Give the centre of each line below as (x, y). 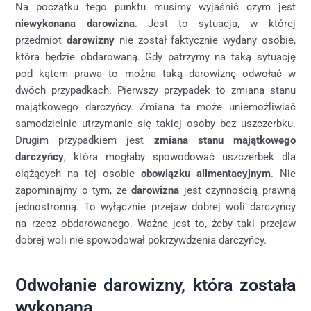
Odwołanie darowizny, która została (155, 285)
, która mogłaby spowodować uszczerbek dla (180, 157)
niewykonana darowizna (75, 23)
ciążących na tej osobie (78, 173)
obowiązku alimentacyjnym (205, 173)
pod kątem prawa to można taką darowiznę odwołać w (155, 73)
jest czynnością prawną (237, 190)
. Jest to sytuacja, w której (215, 23)
